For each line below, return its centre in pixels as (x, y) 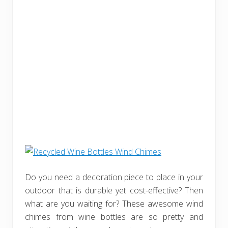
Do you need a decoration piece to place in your (114, 177)
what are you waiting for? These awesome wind (114, 204)
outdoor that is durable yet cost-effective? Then (114, 190)
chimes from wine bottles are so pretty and (114, 217)
